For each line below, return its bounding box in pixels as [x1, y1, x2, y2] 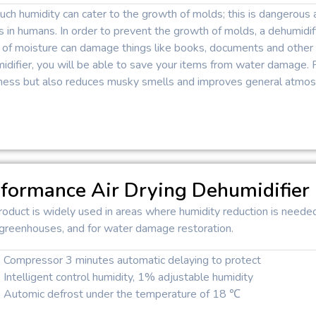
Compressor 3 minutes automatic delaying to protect [4, 252, 262, 268]
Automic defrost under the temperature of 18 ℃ [4, 286, 241, 302]
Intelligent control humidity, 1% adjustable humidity [4, 269, 254, 285]
